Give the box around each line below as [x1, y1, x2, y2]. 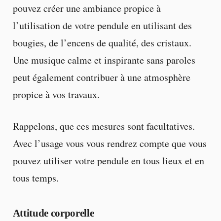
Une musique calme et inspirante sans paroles [12, 53, 195, 67]
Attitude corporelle [12, 207, 94, 219]
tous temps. [12, 171, 59, 184]
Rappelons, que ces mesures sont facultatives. [12, 119, 195, 133]
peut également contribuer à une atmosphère [12, 71, 190, 84]
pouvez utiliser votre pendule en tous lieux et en [12, 153, 204, 167]
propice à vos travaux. [12, 88, 100, 102]
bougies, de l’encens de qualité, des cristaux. [12, 36, 191, 50]
